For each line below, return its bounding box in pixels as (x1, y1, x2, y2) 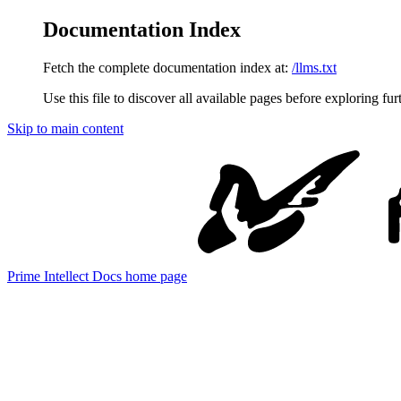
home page (122, 268, 187, 284)
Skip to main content (7, 120, 124, 136)
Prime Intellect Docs (7, 268, 122, 284)
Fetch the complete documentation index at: (43, 59, 288, 75)
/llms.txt (292, 59, 337, 75)
